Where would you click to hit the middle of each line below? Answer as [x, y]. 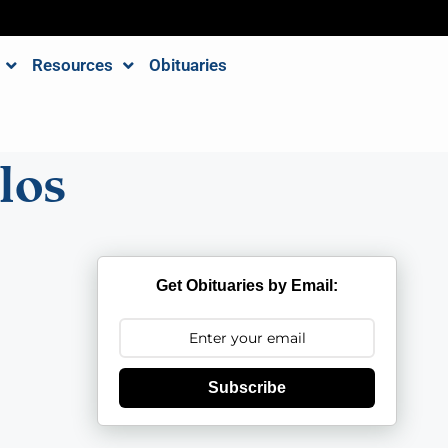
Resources [72, 65]
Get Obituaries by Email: [247, 285]
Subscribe [247, 387]
